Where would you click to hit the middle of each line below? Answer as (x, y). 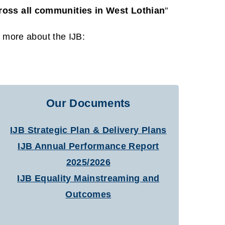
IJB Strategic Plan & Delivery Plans (88, 130)
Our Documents (88, 103)
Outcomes (88, 195)
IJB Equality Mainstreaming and (88, 179)
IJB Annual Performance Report (88, 146)
